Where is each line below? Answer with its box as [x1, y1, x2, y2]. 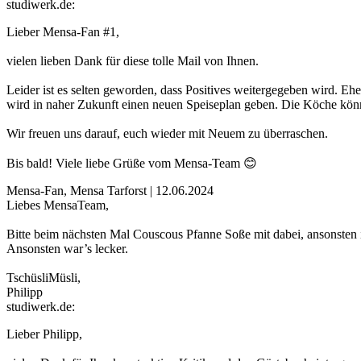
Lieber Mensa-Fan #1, [6, 25, 119, 39]
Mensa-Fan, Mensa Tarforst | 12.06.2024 [6, 184, 214, 198]
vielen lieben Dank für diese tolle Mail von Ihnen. [6, 54, 259, 68]
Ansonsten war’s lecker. [6, 242, 128, 256]
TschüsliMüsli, [6, 271, 81, 285]
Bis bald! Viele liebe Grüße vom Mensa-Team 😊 [6, 156, 257, 171]
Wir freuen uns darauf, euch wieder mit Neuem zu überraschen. [6, 127, 328, 141]
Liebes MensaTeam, [6, 198, 109, 213]
